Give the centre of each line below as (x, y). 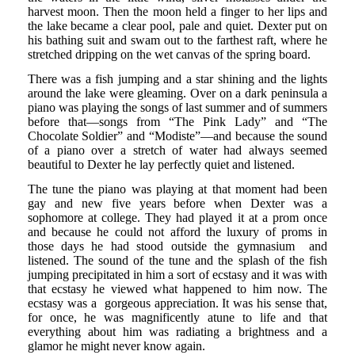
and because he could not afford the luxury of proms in (177, 232)
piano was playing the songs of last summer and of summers (177, 107)
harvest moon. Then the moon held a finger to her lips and (177, 11)
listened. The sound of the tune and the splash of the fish (177, 261)
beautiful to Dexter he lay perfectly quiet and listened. (161, 164)
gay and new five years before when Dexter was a (177, 204)
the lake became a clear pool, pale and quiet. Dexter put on (177, 25)
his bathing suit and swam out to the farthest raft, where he (177, 40)
